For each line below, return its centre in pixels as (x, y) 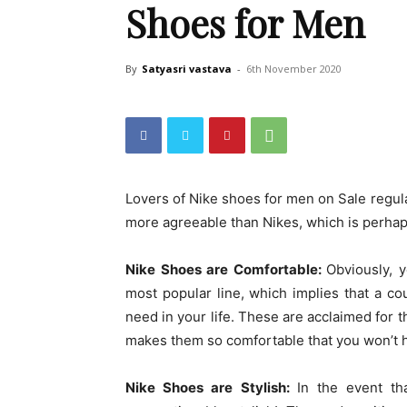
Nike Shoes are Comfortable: (226, 269)
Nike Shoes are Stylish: (211, 387)
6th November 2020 (294, 69)
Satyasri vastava (187, 69)
